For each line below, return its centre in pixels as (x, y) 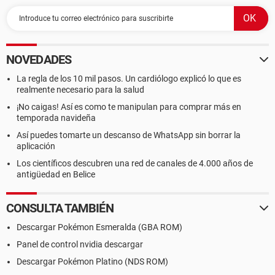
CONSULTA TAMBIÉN (60, 208)
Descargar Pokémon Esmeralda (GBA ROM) (99, 227)
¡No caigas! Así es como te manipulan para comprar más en (129, 107)
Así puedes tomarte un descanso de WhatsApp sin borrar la (129, 135)
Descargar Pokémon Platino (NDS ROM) (92, 261)
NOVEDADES (39, 60)
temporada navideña (56, 118)
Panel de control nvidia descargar (80, 244)
